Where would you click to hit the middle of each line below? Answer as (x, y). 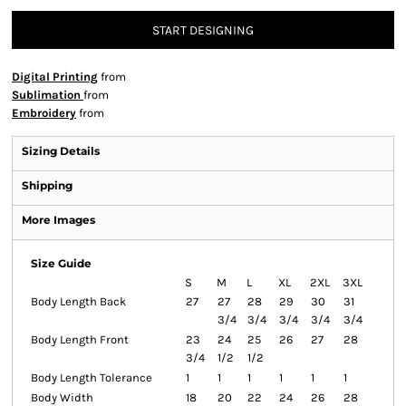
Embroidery (44, 113)
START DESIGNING (203, 31)
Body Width (62, 397)
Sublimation (48, 95)
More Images (58, 220)
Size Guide (61, 263)
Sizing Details (61, 151)
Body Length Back (78, 301)
